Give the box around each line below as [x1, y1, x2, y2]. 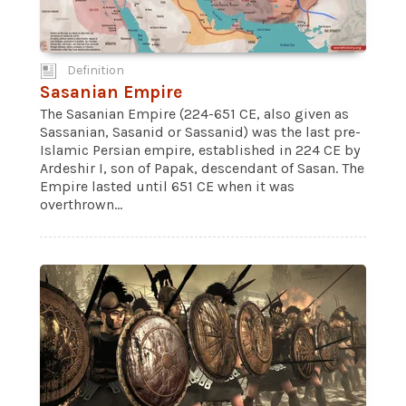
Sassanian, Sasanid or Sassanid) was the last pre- [40, 123, 361, 140]
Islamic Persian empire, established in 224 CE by [40, 141, 360, 159]
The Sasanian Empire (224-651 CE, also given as [40, 105, 349, 122]
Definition [67, 63, 124, 78]
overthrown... [40, 196, 122, 213]
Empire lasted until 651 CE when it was [40, 178, 295, 195]
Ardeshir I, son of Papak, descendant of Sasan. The [40, 159, 364, 177]
